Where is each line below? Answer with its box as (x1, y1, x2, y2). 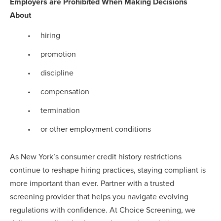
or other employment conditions (40, 124, 151, 134)
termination (40, 105, 80, 115)
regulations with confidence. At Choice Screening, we (10, 205, 195, 215)
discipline (40, 68, 74, 78)
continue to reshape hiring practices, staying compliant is (10, 165, 206, 175)
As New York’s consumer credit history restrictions (10, 151, 182, 162)
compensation (40, 86, 90, 97)
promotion (40, 49, 76, 59)
